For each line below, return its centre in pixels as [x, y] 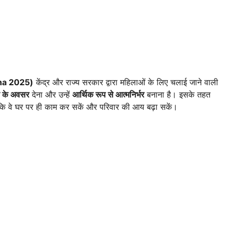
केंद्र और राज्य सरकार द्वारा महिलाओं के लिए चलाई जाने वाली [126, 82]
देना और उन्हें [51, 95]
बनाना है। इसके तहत [177, 95]
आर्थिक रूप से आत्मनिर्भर [108, 95]
